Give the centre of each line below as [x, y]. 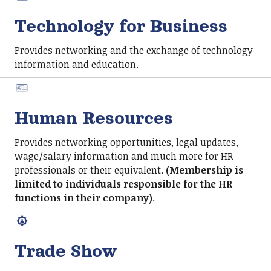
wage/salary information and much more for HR [124, 156]
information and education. [77, 64]
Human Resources [94, 118]
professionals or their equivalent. [90, 170]
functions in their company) [83, 198]
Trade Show [66, 251]
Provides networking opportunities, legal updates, [126, 142]
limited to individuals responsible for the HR [123, 184]
